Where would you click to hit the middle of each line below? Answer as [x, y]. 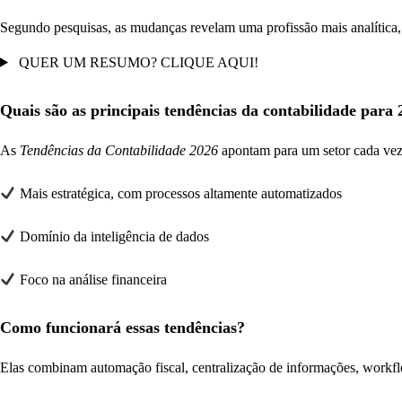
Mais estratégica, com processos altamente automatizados [179, 193]
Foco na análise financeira [92, 279]
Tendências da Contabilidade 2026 [119, 150]
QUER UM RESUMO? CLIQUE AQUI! [136, 62]
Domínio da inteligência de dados [113, 236]
